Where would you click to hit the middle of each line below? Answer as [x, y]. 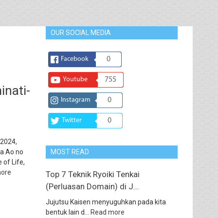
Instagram [75, 100]
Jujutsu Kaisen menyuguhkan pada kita [106, 202]
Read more [107, 212]
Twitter [72, 120]
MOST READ [70, 152]
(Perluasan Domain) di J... [92, 186]
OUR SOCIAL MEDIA [81, 33]
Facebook [74, 59]
